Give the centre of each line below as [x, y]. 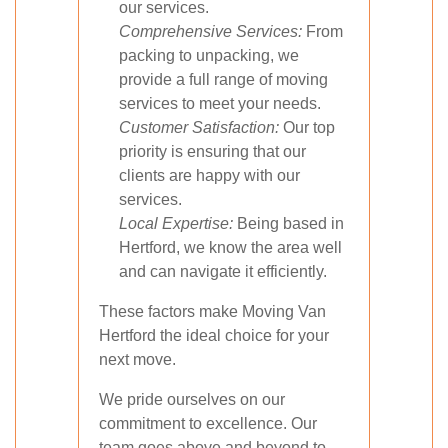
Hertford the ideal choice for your [214, 335]
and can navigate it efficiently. [223, 271]
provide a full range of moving [223, 79]
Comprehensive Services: [210, 31]
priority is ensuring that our [212, 151]
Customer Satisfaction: [199, 127]
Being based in [288, 223]
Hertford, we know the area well [230, 247]
